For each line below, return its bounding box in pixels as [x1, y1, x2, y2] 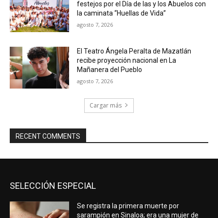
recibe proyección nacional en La [77, 56, 177, 64]
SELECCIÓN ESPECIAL [10, 180, 96, 191]
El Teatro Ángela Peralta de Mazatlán [77, 47, 192, 55]
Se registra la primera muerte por [77, 201, 180, 210]
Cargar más [90, 101, 122, 109]
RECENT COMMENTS [16, 132, 80, 140]
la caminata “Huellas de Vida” [77, 9, 166, 18]
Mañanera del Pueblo [77, 65, 143, 73]
